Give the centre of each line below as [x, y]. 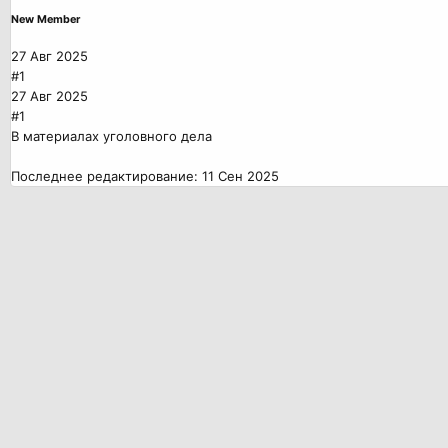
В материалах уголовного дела [111, 136]
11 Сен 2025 [240, 176]
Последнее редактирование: [106, 176]
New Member [45, 20]
